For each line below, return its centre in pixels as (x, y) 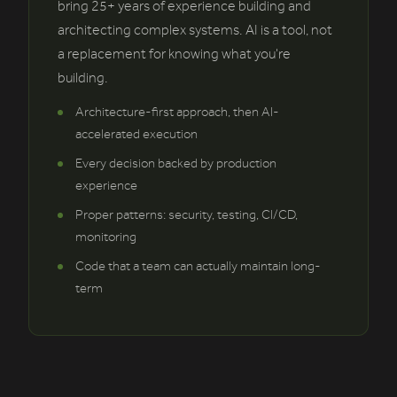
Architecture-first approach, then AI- (177, 113)
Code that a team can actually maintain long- (198, 267)
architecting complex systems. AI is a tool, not (195, 31)
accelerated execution (136, 135)
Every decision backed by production (176, 164)
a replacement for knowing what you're (174, 54)
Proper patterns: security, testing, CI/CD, (187, 215)
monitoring (106, 237)
